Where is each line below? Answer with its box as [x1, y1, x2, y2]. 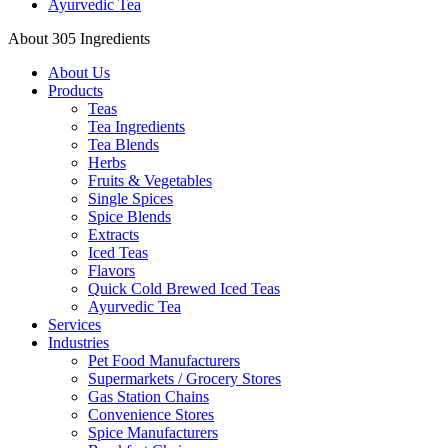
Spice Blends [88, 208, 171, 226]
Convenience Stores [88, 406, 214, 424]
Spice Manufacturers [88, 424, 218, 442]
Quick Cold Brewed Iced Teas [88, 280, 280, 298]
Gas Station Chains [88, 388, 209, 406]
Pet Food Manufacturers [88, 352, 240, 370]
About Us [48, 64, 110, 82]
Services [48, 316, 101, 334]
